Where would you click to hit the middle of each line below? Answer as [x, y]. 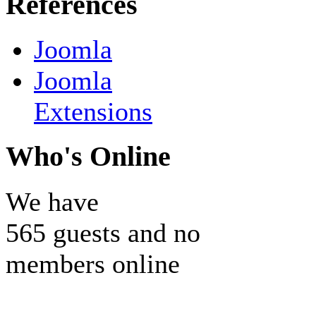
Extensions [93, 112]
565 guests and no [103, 232]
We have [52, 201]
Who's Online [88, 157]
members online [93, 263]
